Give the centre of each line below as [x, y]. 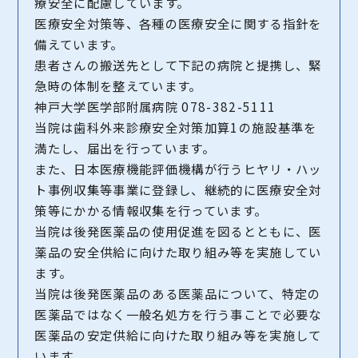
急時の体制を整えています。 [118, 85]
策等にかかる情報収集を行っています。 [151, 210]
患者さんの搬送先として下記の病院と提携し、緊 [178, 64]
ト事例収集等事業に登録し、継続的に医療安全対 [178, 189]
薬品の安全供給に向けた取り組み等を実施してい [178, 251]
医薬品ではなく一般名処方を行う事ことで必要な [178, 314]
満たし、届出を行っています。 [125, 147]
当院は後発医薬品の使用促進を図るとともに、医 [178, 231]
